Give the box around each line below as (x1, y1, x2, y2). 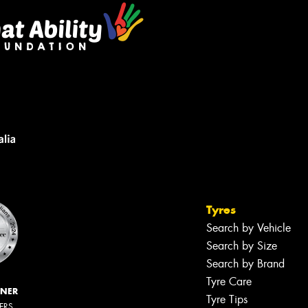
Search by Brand (206, 256, 285, 271)
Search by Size (206, 238, 277, 253)
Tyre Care (206, 274, 252, 289)
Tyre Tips (206, 291, 247, 307)
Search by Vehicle (206, 220, 291, 235)
